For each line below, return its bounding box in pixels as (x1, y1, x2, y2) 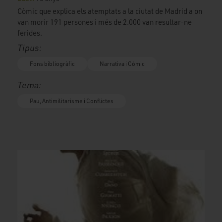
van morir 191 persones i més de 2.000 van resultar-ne (17, 17, 192, 27)
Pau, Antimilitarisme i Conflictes (30, 97, 113, 105)
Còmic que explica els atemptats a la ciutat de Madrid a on (17, 6, 202, 16)
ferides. (17, 28, 44, 38)
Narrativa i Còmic (100, 60, 145, 68)
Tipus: (17, 42, 42, 54)
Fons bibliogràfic (30, 60, 75, 68)
